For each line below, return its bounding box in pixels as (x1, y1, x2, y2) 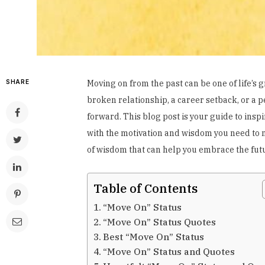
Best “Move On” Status (103, 230, 205, 243)
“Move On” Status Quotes (103, 215, 216, 228)
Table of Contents (93, 180, 198, 196)
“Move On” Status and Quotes (103, 245, 235, 257)
